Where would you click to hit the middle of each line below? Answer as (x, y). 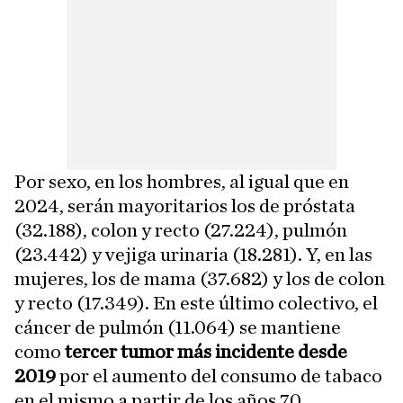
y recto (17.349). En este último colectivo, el (196, 303)
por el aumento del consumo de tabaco (221, 376)
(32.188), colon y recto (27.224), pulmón (181, 230)
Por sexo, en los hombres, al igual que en (182, 181)
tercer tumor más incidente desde (204, 351)
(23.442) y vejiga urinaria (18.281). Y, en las (193, 254)
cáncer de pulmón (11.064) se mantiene (178, 327)
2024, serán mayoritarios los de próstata (185, 206)
